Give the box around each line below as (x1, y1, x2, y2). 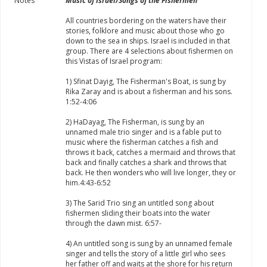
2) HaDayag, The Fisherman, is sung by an (66, 117, 204, 127)
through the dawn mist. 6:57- (66, 218, 162, 228)
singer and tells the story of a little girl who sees (66, 249, 225, 259)
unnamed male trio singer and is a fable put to (66, 127, 222, 137)
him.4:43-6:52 (66, 178, 111, 188)
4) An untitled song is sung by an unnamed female (66, 238, 232, 249)
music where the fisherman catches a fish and (66, 137, 218, 147)
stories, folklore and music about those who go (66, 26, 225, 36)
